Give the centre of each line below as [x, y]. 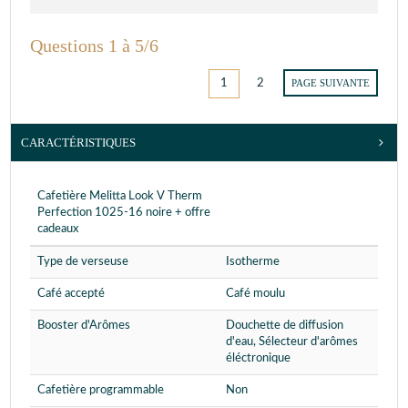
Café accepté [71, 294]
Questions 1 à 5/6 [94, 46]
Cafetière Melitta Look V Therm [120, 197]
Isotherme [253, 262]
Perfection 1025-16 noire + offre [124, 213]
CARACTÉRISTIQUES [78, 143]
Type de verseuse [83, 262]
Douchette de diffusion [285, 326]
